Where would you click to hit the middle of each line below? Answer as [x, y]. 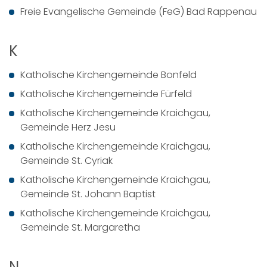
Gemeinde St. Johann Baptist [88, 194]
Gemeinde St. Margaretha [80, 227]
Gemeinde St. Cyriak [66, 161]
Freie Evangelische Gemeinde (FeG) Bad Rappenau [139, 12]
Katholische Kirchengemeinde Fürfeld [106, 94]
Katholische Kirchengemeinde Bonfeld [108, 75]
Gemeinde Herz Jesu [68, 127]
